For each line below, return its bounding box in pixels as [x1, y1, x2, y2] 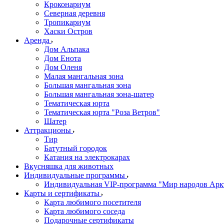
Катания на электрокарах [44, 153, 130, 161]
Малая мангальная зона [44, 72, 123, 80]
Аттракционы [24, 126, 73, 134]
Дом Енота [44, 54, 81, 62]
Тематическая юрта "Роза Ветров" [44, 108, 160, 116]
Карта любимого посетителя [44, 198, 141, 206]
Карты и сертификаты [24, 189, 101, 197]
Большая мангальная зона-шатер [44, 90, 154, 98]
